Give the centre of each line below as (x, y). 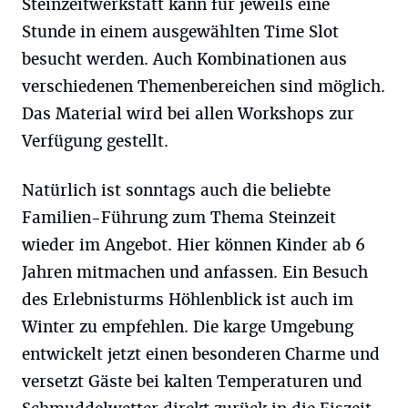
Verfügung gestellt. (95, 141)
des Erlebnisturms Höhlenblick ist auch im (188, 300)
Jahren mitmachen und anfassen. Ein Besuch (195, 272)
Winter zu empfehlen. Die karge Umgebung (188, 327)
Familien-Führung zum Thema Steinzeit (179, 218)
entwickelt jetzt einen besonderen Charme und (201, 354)
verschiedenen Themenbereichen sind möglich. (204, 87)
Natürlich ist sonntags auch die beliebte (176, 190)
